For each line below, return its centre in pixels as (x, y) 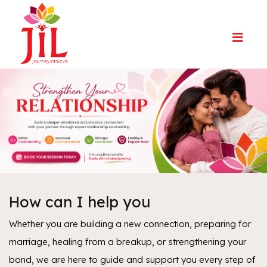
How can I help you (80, 202)
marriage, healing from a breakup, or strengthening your (128, 242)
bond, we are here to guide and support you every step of (132, 260)
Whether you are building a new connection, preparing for (130, 224)
